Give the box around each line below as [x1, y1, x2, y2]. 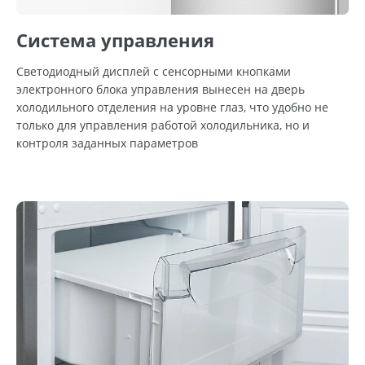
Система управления [16, 28, 214, 53]
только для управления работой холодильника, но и [16, 117, 310, 134]
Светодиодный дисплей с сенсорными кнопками [16, 64, 291, 80]
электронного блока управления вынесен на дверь [16, 81, 305, 98]
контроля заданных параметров [16, 135, 198, 152]
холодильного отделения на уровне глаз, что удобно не [16, 99, 328, 116]
